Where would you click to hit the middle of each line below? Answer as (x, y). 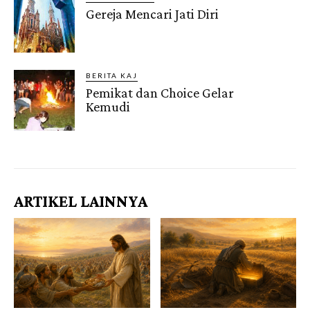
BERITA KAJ (112, 75)
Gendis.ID (39, 135)
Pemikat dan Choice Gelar (160, 92)
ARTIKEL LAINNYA (81, 201)
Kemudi (108, 106)
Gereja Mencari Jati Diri (153, 14)
